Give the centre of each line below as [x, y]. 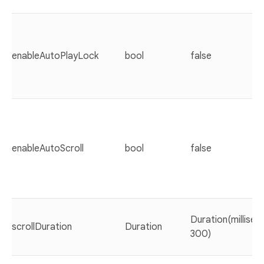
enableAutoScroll [48, 148]
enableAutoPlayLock [55, 56]
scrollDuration [42, 227]
